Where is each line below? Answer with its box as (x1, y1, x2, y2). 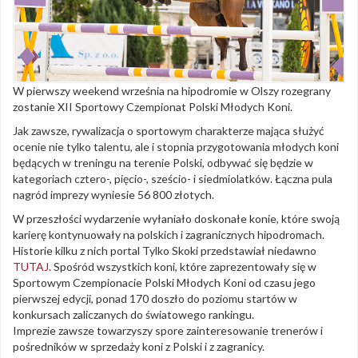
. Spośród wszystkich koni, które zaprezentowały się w (49, 260, 316, 274)
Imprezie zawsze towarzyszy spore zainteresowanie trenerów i (13, 324, 323, 338)
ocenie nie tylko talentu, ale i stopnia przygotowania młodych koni (13, 140, 339, 154)
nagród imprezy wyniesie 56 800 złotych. (13, 188, 214, 202)
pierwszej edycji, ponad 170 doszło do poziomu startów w (13, 292, 297, 306)
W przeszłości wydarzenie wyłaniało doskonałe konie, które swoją (13, 212, 340, 226)
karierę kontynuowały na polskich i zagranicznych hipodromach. (13, 228, 324, 242)
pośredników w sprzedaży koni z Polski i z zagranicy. (13, 340, 265, 354)
